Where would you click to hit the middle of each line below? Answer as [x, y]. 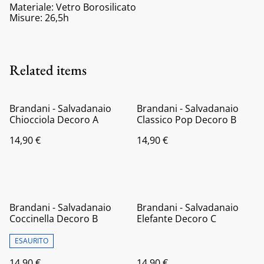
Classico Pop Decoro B [187, 119]
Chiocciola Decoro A [54, 119]
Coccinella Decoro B [54, 218]
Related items [48, 70]
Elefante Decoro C [176, 218]
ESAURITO [32, 240]
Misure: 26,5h [39, 17]
